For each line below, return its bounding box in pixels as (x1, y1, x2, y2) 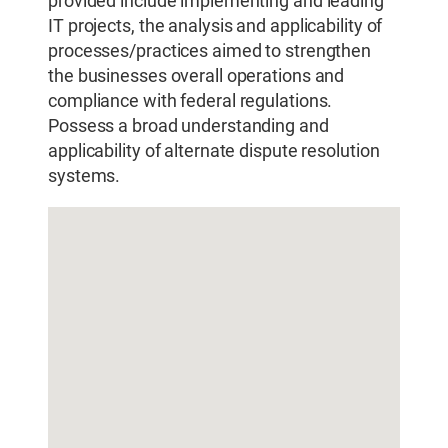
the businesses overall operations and (48, 64, 345, 87)
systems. (48, 164, 121, 187)
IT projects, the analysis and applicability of (48, 14, 383, 37)
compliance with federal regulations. (48, 89, 333, 112)
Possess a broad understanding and (48, 114, 329, 137)
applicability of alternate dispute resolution (48, 139, 380, 162)
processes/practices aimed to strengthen (48, 39, 372, 62)
